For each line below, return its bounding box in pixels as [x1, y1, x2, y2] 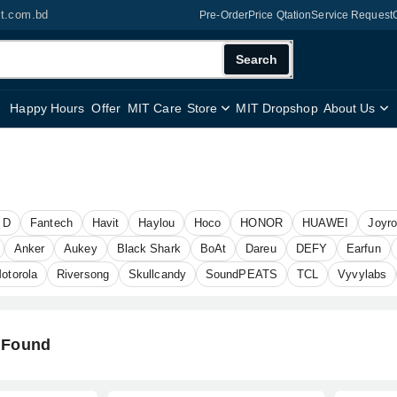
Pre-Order [199, 10, 249, 20]
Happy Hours [10, 101, 85, 115]
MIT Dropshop [236, 101, 318, 115]
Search [236, 52, 278, 66]
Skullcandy [128, 268, 186, 281]
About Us [323, 101, 379, 115]
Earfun [346, 242, 381, 255]
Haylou [138, 216, 175, 230]
